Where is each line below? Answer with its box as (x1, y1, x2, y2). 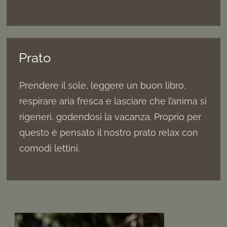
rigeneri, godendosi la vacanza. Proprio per (19, 111, 202, 123)
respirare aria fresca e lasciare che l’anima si (19, 96, 207, 107)
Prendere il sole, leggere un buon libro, (19, 80, 186, 91)
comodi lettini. (19, 143, 80, 154)
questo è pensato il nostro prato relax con (19, 127, 199, 138)
